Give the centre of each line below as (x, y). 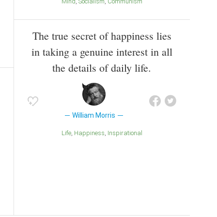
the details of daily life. (102, 67)
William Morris (94, 115)
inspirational (125, 133)
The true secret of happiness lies (102, 35)
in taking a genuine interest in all (102, 51)
